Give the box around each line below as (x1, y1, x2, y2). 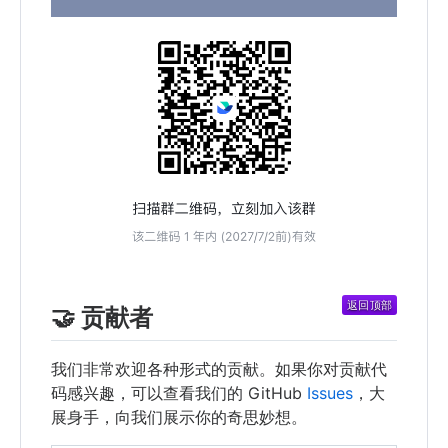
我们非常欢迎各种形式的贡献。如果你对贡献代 (51, 359, 387, 380)
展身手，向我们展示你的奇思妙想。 (51, 407, 307, 428)
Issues (307, 383, 353, 404)
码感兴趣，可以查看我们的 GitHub (51, 383, 307, 404)
